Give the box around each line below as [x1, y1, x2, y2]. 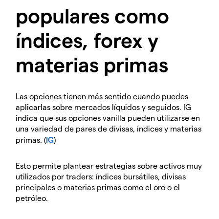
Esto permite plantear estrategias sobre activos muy [16, 161, 202, 171]
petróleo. [16, 193, 48, 203]
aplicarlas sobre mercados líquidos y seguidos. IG [16, 102, 191, 112]
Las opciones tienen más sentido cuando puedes [16, 91, 188, 101]
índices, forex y [16, 27, 158, 52]
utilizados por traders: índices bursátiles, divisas [16, 172, 186, 181]
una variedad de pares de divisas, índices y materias [16, 124, 201, 133]
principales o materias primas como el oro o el [16, 182, 180, 192]
